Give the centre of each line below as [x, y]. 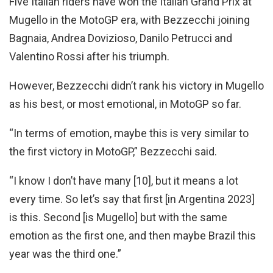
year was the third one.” [65, 253]
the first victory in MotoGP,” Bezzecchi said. [114, 151]
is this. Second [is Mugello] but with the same [118, 217]
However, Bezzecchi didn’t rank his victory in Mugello [136, 85]
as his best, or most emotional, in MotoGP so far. [126, 104]
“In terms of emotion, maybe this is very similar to [129, 133]
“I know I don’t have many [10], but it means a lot [124, 180]
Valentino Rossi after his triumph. [89, 56]
